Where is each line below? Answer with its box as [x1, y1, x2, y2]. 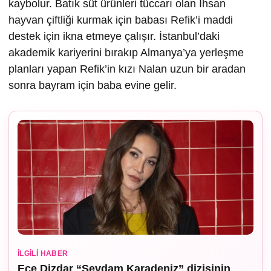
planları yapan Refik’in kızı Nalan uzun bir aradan [8, 62, 246, 75]
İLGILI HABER [18, 249, 68, 258]
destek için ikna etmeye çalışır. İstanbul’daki [8, 30, 220, 42]
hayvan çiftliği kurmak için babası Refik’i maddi [8, 13, 233, 26]
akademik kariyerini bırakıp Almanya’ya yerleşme [8, 46, 244, 59]
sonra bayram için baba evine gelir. [8, 79, 177, 91]
